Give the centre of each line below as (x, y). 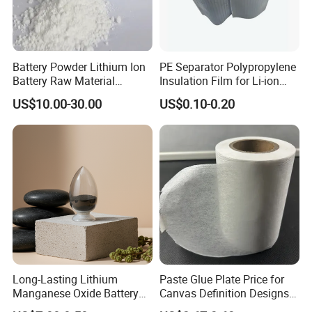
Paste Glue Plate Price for (221, 280)
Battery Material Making (218, 94)
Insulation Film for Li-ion (219, 80)
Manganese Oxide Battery (76, 294)
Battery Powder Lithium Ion (79, 67)
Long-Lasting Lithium (65, 280)
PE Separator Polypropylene (227, 67)
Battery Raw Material (64, 80)
